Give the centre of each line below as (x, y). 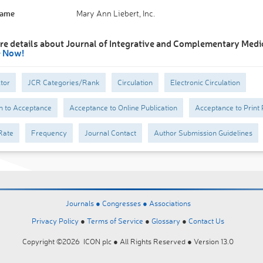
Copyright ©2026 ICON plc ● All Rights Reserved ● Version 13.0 (128, 241)
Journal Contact (110, 133)
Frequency (49, 133)
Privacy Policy (55, 221)
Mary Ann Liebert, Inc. (115, 13)
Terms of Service (115, 221)
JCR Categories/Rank (63, 82)
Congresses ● (125, 203)
